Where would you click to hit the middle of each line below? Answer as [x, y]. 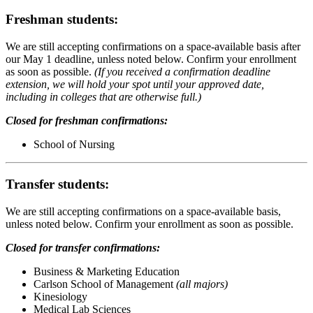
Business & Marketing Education [107, 271]
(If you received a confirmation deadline [182, 72]
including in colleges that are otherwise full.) [103, 97]
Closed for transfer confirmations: [84, 247]
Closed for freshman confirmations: [87, 121]
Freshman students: [65, 20]
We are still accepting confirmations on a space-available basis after [153, 47]
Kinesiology [60, 296]
